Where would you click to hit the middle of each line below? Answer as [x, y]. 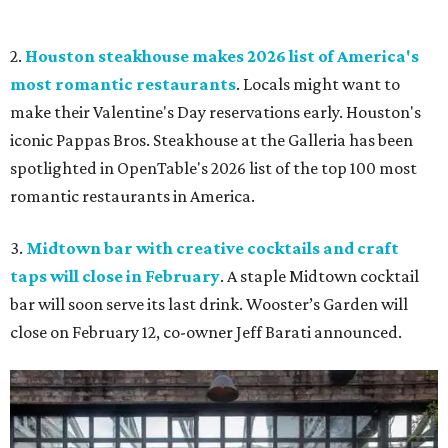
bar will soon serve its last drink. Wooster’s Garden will [209, 304]
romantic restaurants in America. [132, 196]
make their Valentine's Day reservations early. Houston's [215, 112]
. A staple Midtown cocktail [319, 276]
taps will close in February [115, 276]
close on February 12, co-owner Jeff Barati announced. [206, 332]
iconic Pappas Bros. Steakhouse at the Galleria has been [211, 140]
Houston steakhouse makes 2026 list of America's [222, 56]
